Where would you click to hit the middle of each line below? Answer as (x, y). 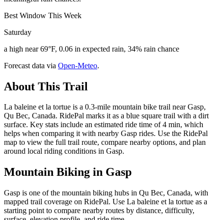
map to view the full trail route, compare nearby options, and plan (105, 142)
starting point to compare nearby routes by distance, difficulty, (99, 211)
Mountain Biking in (55, 172)
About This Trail (46, 86)
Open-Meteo (78, 65)
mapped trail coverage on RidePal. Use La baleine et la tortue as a (106, 202)
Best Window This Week (43, 15)
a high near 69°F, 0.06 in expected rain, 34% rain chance (92, 49)
